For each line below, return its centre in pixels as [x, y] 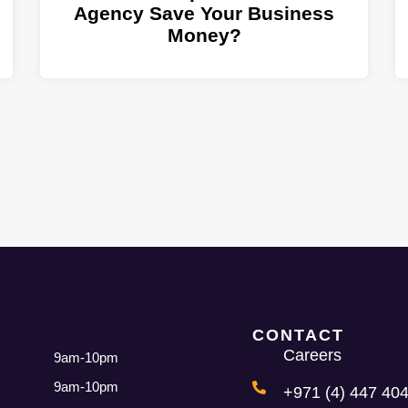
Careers [313, 355]
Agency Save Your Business [204, 14]
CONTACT [299, 335]
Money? [204, 36]
